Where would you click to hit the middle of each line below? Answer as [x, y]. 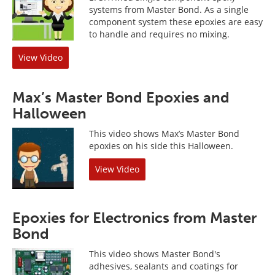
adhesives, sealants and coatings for [164, 266]
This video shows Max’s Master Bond [164, 134]
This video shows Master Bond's [155, 254]
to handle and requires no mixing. [159, 34]
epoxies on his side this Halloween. [161, 146]
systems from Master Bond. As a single [169, 10]
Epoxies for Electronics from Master [134, 218]
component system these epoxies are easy [176, 22]
